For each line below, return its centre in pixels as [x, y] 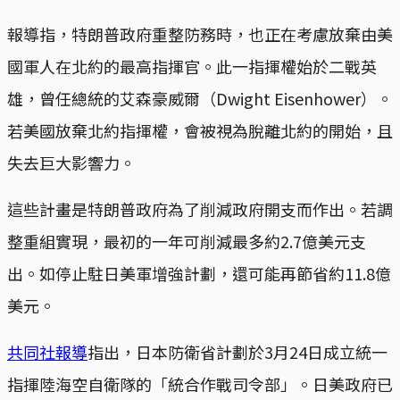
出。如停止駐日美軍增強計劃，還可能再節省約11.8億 [199, 274]
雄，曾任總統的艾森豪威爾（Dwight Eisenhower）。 [200, 99]
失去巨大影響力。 [71, 163]
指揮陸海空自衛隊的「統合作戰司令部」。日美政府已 [200, 384]
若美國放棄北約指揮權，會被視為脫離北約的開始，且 [200, 131]
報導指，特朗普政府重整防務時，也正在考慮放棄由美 [200, 34]
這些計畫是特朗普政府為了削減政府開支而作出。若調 [200, 209]
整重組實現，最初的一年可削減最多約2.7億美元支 [187, 242]
